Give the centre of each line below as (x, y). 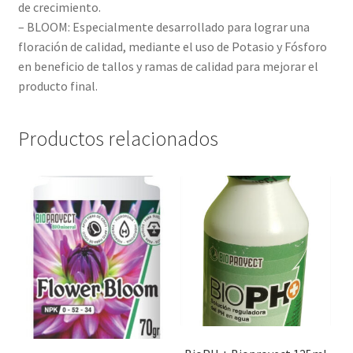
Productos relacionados (118, 138)
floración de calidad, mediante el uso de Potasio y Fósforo (172, 47)
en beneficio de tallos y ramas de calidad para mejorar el (168, 67)
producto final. (58, 86)
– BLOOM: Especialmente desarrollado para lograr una (163, 27)
